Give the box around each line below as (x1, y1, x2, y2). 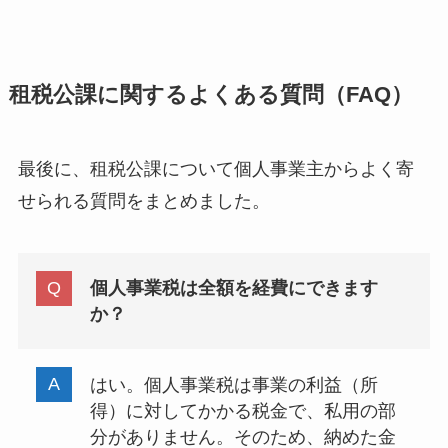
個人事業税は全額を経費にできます (89, 278, 378, 299)
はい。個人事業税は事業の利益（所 (89, 374, 378, 395)
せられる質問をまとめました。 (17, 190, 270, 211)
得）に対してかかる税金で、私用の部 (89, 400, 396, 421)
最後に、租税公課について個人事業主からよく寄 (17, 158, 414, 179)
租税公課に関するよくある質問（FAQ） (8, 82, 413, 107)
